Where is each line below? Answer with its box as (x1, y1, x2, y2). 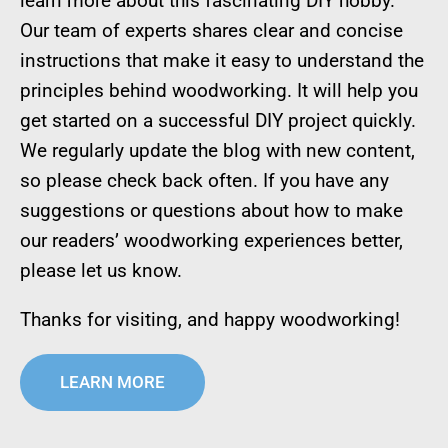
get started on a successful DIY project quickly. (20, 109, 416, 133)
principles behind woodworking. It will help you (20, 79, 418, 103)
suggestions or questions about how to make (20, 199, 403, 223)
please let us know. (20, 259, 182, 283)
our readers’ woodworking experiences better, (20, 229, 403, 253)
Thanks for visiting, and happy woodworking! (20, 308, 400, 332)
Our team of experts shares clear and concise (20, 19, 403, 43)
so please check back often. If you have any (20, 169, 389, 193)
